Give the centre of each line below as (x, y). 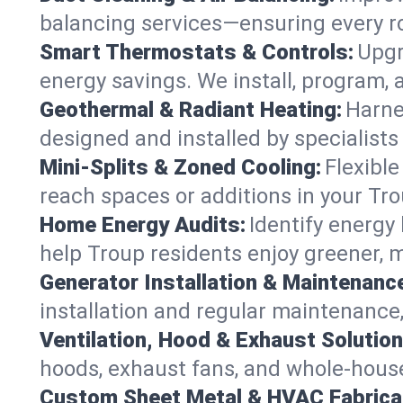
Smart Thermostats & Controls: (197, 52)
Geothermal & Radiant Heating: (191, 109)
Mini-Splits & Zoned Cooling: (180, 167)
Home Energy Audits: (143, 224)
